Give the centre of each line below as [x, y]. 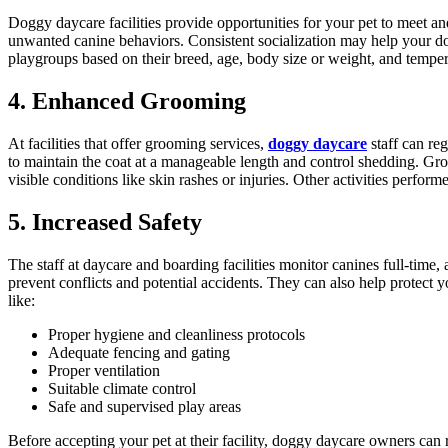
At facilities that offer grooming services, [138, 144]
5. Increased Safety [105, 222]
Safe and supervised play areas [144, 406]
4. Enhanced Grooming [127, 101]
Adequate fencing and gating [139, 352]
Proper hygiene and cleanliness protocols [176, 334]
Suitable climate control [122, 388]
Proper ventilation [104, 370]
